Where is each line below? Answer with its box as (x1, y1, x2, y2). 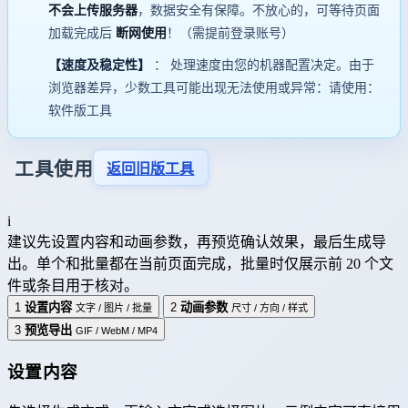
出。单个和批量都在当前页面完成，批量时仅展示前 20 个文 (7, 256, 393, 272)
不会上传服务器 (48, 3, 138, 17)
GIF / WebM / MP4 (76, 325, 158, 337)
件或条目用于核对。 (7, 278, 138, 294)
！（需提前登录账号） (167, 25, 294, 40)
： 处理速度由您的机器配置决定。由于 (150, 57, 374, 72)
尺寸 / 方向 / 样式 (231, 302, 308, 314)
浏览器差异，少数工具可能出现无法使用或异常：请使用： (48, 80, 380, 95)
